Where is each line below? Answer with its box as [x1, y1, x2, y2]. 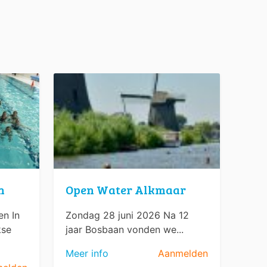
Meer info [66, 247, 109, 259]
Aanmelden [157, 247, 208, 259]
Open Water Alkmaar [66, 181, 187, 198]
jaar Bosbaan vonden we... [66, 223, 184, 235]
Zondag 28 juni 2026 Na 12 [66, 209, 190, 221]
